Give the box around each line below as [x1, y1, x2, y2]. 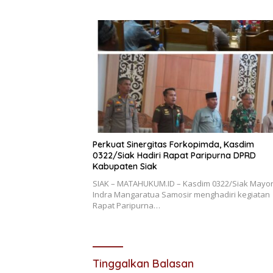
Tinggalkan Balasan [93, 257, 194, 271]
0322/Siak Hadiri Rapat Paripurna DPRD [93, 150, 256, 161]
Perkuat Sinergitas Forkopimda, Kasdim [93, 139, 254, 151]
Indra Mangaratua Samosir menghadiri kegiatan [93, 189, 270, 200]
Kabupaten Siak [93, 161, 157, 172]
